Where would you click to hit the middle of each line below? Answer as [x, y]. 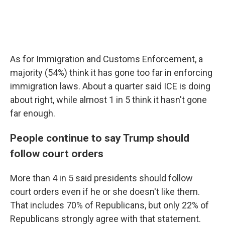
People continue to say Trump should [100, 138]
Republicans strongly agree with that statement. [105, 219]
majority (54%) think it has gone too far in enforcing [111, 73]
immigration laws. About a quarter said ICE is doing [110, 86]
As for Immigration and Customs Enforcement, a [106, 59]
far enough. [33, 113]
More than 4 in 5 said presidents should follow [101, 178]
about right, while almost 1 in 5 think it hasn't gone [108, 100]
